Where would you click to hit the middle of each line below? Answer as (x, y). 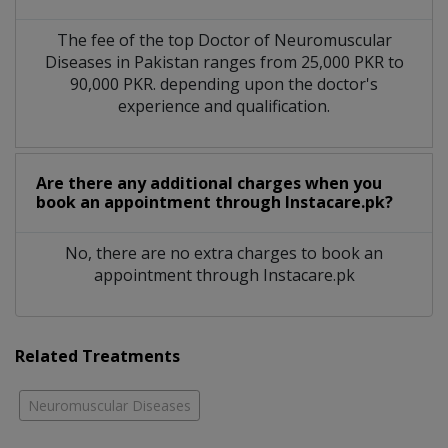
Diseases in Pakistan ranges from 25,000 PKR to (224, 61)
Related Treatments (97, 355)
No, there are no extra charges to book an (224, 252)
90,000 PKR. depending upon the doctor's (224, 83)
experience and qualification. (224, 105)
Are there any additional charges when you (209, 182)
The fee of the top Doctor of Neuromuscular (224, 39)
